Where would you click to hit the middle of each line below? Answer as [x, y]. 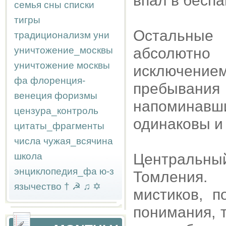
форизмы [76, 96]
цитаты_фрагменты [59, 126]
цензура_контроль [56, 111]
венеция [33, 96]
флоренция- [58, 80]
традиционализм [52, 35]
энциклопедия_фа [55, 171]
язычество [38, 186]
